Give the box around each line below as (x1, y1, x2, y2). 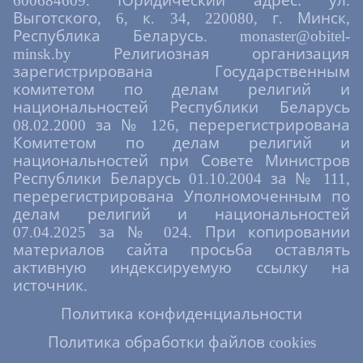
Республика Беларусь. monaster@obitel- (13, 27, 350, 45)
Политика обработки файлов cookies (47, 333, 316, 351)
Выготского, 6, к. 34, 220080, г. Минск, (13, 9, 350, 27)
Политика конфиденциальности (61, 305, 302, 322)
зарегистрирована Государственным (13, 62, 350, 80)
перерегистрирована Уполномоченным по (13, 187, 350, 205)
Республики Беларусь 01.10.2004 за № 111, (13, 169, 350, 187)
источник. (13, 276, 88, 294)
